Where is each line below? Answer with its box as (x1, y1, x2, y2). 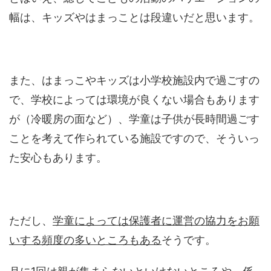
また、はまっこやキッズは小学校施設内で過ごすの (9, 74, 260, 87)
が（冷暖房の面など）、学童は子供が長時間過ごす (9, 113, 260, 126)
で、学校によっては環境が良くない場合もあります (9, 93, 260, 106)
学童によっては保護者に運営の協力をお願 (53, 214, 260, 227)
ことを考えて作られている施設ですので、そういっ (9, 132, 260, 145)
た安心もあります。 (9, 151, 107, 165)
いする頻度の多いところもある (9, 233, 162, 247)
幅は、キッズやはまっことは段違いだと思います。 (9, 11, 260, 24)
